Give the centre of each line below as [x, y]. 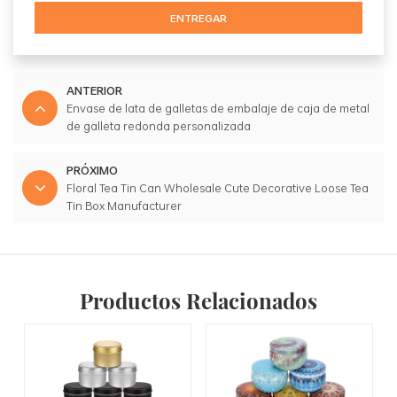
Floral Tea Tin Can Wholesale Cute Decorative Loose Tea [218, 188]
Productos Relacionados [198, 300]
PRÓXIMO [92, 171]
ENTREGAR [198, 18]
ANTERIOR [94, 91]
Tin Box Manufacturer [124, 206]
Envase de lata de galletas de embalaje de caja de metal [218, 109]
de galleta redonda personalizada [159, 126]
